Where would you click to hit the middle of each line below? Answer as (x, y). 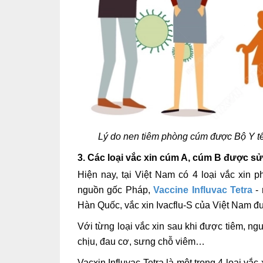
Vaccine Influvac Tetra (203, 190)
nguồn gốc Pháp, (116, 190)
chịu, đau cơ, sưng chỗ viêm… (141, 242)
